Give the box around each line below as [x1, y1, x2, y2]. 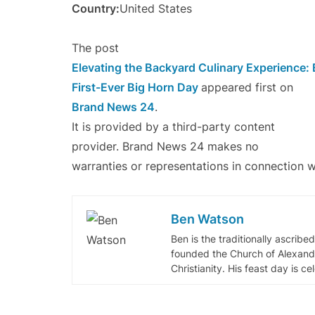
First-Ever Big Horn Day [72, 80, 201, 95]
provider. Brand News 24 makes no [72, 139, 259, 154]
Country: [72, 1, 120, 16]
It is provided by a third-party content [72, 120, 275, 134]
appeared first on [201, 80, 293, 95]
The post [72, 41, 119, 56]
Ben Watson [171, 212, 244, 227]
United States [120, 1, 192, 16]
